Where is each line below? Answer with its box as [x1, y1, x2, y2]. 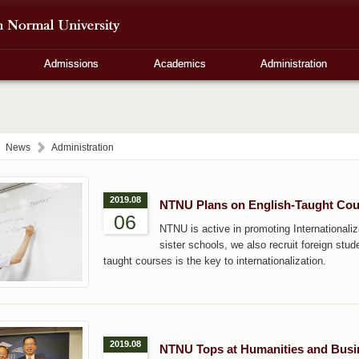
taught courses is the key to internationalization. [103, 254, 326, 267]
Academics [153, 58, 206, 70]
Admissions [44, 58, 99, 70]
